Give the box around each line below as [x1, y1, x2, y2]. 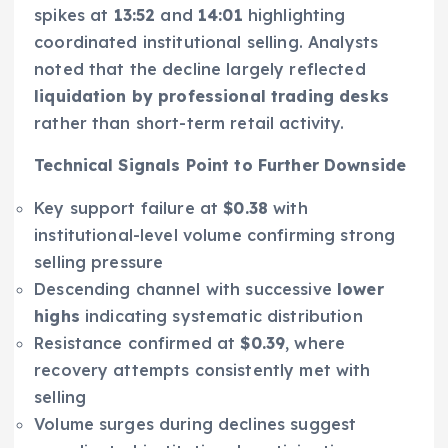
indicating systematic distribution [79, 305, 363, 326]
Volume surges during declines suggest [34, 413, 357, 434]
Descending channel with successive [34, 278, 338, 299]
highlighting [242, 5, 346, 26]
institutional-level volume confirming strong [34, 224, 396, 245]
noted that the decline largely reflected [34, 59, 366, 80]
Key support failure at [34, 197, 224, 218]
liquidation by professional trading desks [34, 86, 389, 107]
